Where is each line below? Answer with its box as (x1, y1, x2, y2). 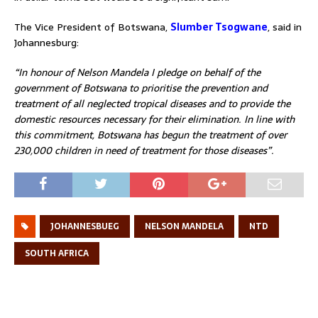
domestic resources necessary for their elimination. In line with (14, 111, 295, 127)
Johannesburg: (14, 34, 79, 50)
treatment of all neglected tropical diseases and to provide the (14, 95, 290, 111)
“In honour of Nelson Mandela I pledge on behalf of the (14, 64, 261, 80)
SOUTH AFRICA (25, 246, 89, 261)
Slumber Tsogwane (170, 18, 268, 35)
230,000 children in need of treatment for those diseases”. (14, 142, 274, 158)
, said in (268, 18, 302, 35)
